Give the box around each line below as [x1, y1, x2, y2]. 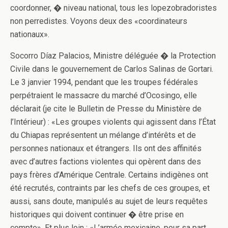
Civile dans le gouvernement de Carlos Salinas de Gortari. [10, 64, 213, 74]
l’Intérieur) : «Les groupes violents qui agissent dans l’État [10, 117, 216, 127]
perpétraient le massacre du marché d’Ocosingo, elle [10, 91, 197, 100]
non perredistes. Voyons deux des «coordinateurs [10, 16, 187, 26]
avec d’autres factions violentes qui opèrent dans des [10, 157, 201, 166]
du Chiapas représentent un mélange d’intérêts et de [10, 130, 196, 140]
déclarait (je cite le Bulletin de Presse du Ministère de [10, 104, 202, 113]
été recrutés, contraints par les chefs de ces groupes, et [10, 183, 210, 193]
